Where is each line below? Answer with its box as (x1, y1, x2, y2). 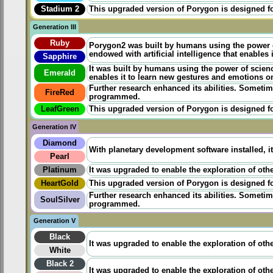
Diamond (43, 139, 77, 148)
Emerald (44, 69, 76, 78)
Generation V (33, 217, 76, 225)
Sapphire (43, 52, 77, 62)
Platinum (43, 166, 77, 175)
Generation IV (32, 123, 77, 131)
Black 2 (46, 260, 74, 269)
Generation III (32, 23, 76, 31)
